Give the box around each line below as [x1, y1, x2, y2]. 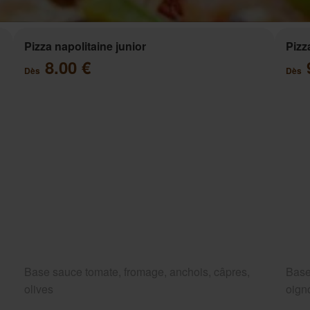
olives [24, 281, 53, 298]
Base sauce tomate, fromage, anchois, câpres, [24, 264, 250, 280]
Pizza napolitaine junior [24, 38, 146, 54]
